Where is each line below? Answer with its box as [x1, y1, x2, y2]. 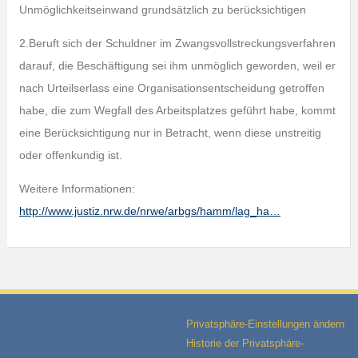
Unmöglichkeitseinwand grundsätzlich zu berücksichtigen [18, 3, 306, 16]
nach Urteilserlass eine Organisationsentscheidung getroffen [18, 82, 324, 94]
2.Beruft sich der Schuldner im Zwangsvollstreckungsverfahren [18, 37, 336, 50]
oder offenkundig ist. [18, 149, 122, 161]
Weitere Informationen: [18, 182, 135, 195]
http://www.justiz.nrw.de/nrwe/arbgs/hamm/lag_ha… [18, 205, 280, 217]
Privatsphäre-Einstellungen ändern [185, 318, 344, 330]
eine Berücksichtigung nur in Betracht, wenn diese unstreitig [18, 126, 321, 139]
